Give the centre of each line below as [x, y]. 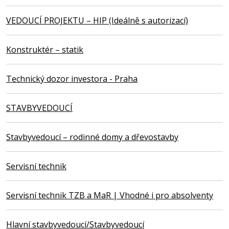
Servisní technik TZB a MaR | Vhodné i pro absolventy [110, 195]
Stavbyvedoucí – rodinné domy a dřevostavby [92, 137]
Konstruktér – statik [45, 49]
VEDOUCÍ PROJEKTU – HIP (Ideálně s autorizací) [97, 20]
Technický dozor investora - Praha [72, 78]
